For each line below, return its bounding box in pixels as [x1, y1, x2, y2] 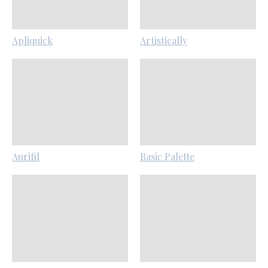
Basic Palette [139, 150, 194, 163]
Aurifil [12, 150, 39, 163]
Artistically [139, 33, 187, 47]
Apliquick [12, 33, 53, 47]
